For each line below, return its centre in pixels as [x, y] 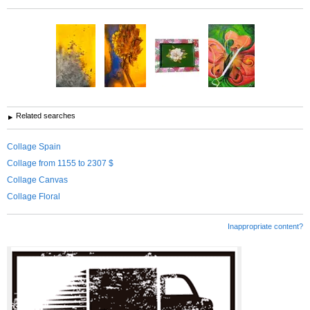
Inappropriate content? [265, 226]
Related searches [46, 115]
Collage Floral [34, 196]
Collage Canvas [37, 180]
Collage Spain [34, 146]
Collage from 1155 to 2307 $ [60, 163]
